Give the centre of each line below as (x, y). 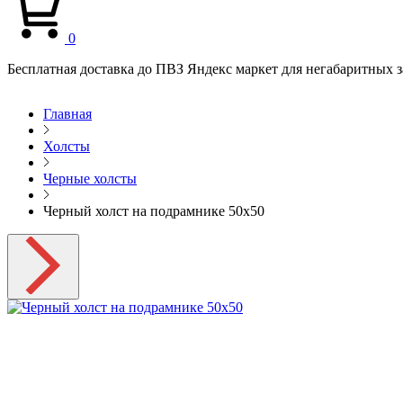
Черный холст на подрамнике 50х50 (154, 211)
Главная (67, 114)
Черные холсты (90, 179)
